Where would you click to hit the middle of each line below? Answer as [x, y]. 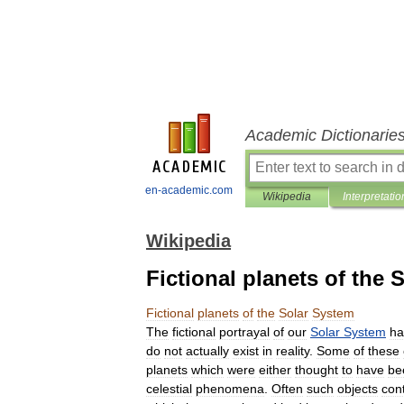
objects [358, 389]
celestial [169, 389]
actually [207, 351]
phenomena [230, 389]
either [275, 370]
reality [293, 351]
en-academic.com [189, 190]
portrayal [244, 332]
